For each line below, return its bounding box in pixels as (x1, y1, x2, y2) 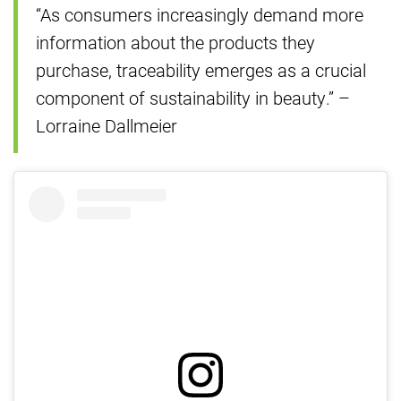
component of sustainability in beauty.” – (36, 86, 350, 109)
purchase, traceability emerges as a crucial (36, 58, 366, 81)
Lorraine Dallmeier (36, 114, 177, 137)
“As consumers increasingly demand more (36, 3, 363, 26)
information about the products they (36, 30, 315, 54)
